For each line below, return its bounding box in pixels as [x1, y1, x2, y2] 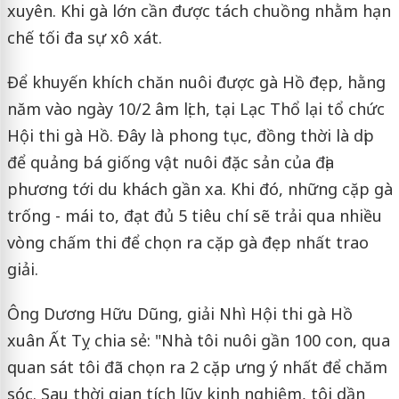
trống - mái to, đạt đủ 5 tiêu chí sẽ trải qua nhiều [6, 204, 382, 226]
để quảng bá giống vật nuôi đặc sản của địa [6, 151, 334, 173]
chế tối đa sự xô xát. [6, 26, 162, 48]
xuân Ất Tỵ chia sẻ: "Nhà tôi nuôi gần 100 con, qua [6, 329, 390, 351]
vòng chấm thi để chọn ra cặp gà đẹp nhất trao [6, 231, 369, 253]
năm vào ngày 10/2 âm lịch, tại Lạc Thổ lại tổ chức [6, 97, 385, 119]
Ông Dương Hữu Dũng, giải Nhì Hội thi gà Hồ [6, 302, 353, 324]
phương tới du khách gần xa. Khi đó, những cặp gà [6, 177, 393, 199]
